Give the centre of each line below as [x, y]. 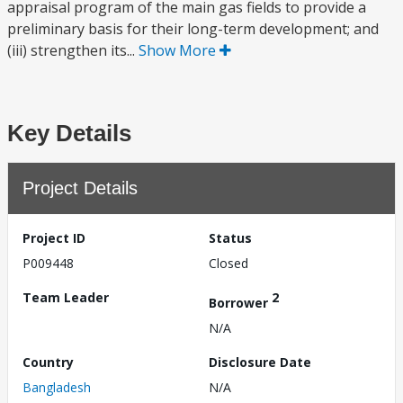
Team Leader [66, 297]
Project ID [54, 238]
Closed [228, 263]
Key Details [69, 133]
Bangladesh [57, 387]
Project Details [80, 188]
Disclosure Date [260, 362]
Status [230, 238]
